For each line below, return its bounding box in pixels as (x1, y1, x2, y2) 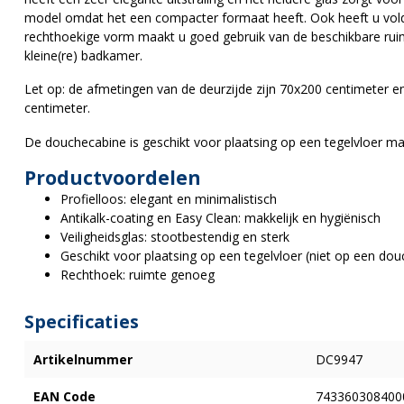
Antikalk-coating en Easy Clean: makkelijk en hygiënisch (60, 208, 381, 226)
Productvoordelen (24, 164, 201, 190)
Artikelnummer (33, 350, 133, 368)
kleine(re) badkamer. (24, 46, 142, 64)
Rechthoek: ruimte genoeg (60, 265, 215, 283)
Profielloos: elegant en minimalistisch (60, 189, 277, 207)
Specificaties (24, 308, 139, 334)
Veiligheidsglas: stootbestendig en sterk (60, 227, 289, 245)
